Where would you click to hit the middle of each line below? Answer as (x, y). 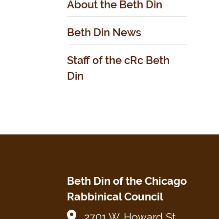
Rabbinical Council (115, 197)
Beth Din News (104, 32)
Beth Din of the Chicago (127, 181)
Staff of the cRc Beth (118, 60)
